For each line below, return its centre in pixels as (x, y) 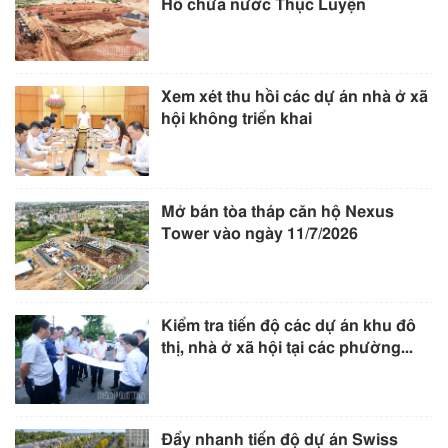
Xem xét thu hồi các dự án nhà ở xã (295, 97)
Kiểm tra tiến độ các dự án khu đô (289, 325)
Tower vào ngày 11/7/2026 (260, 233)
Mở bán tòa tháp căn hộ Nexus (278, 211)
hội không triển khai (237, 119)
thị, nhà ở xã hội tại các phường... (287, 347)
